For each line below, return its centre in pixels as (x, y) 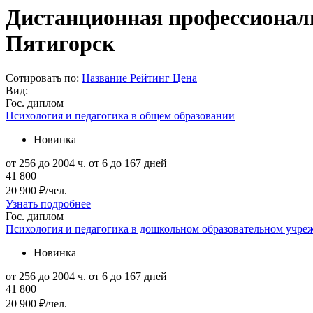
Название (104, 78)
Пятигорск (60, 44)
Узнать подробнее (48, 203)
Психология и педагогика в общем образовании (120, 115)
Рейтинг (151, 78)
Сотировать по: (44, 78)
